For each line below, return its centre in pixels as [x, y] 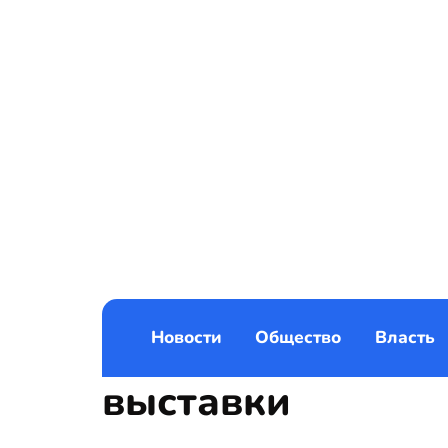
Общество [298, 338]
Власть [404, 338]
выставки [196, 402]
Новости [186, 338]
